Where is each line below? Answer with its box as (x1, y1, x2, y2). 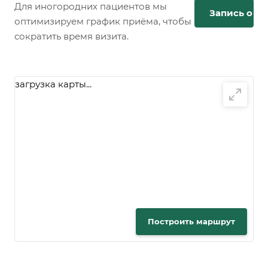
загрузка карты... (15, 78, 92, 90)
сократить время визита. (14, 31, 129, 42)
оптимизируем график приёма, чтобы (14, 16, 191, 28)
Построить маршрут (148, 217, 235, 227)
